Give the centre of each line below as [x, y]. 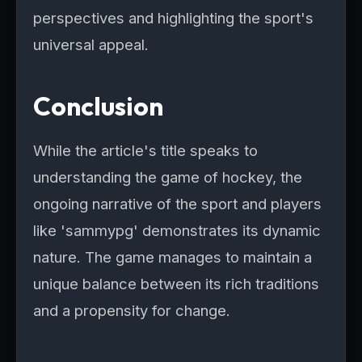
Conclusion [98, 106]
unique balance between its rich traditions [176, 284]
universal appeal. [91, 44]
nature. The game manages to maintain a [173, 257]
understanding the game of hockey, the [168, 177]
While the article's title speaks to [145, 150]
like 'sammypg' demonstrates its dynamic [177, 230]
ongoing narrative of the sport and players [177, 204]
